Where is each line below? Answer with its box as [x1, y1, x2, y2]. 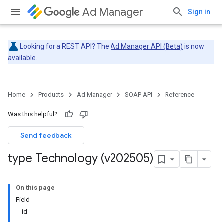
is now [183, 42, 204, 50]
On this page [16, 184, 55, 191]
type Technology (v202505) [8, 151, 154, 166]
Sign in [188, 8, 210, 16]
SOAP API [125, 91, 152, 98]
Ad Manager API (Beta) [111, 42, 183, 50]
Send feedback [20, 131, 72, 140]
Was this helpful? [8, 111, 57, 118]
